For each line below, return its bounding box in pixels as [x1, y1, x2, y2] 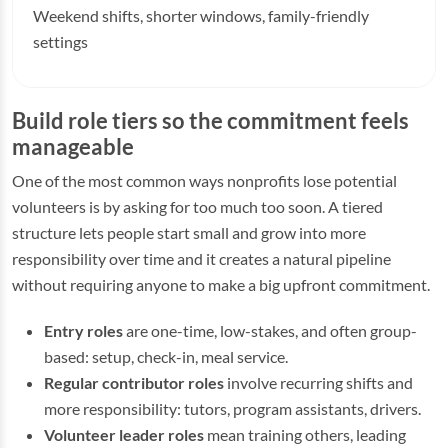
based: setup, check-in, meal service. [44, 347, 288, 366]
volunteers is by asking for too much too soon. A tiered [12, 197, 383, 216]
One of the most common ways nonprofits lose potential [12, 171, 397, 190]
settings [33, 32, 88, 51]
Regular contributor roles [44, 373, 224, 392]
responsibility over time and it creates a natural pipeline [12, 249, 391, 268]
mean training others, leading [204, 425, 406, 444]
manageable [12, 134, 134, 160]
